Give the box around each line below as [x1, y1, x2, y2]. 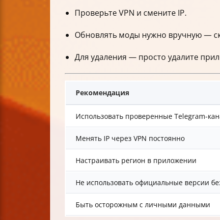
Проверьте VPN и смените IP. [75, 7, 187, 19]
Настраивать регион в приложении [76, 156, 196, 165]
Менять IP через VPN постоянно [76, 134, 185, 143]
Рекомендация [76, 88, 129, 98]
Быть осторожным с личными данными [76, 200, 210, 210]
